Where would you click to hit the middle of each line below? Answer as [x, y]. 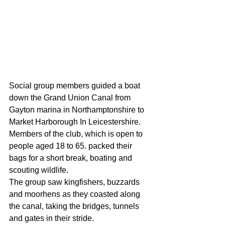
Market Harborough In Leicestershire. [76, 122]
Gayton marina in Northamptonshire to [78, 110]
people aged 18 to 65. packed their [72, 146]
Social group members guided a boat [76, 86]
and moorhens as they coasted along [76, 194]
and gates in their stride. [52, 218]
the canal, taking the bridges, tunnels [75, 206]
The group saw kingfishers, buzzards [75, 182]
